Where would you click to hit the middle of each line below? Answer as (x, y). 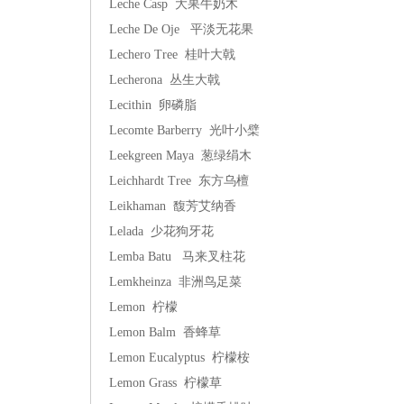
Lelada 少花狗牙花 (161, 231)
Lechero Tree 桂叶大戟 (172, 55)
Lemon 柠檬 (143, 307)
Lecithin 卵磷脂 (153, 105)
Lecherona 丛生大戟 (165, 80)
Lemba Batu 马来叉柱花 (177, 257)
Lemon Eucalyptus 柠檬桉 (179, 358)
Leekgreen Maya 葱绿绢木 (180, 156)
